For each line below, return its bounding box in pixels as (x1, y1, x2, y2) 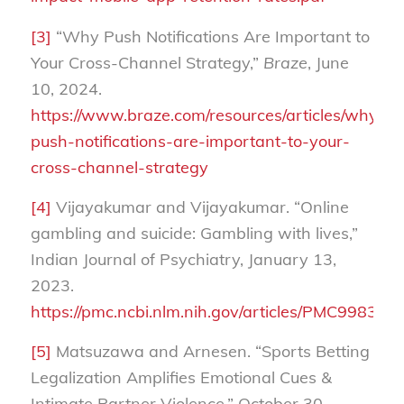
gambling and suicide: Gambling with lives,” (30, 222, 358, 243)
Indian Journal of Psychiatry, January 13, (30, 248, 336, 270)
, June (307, 51, 349, 73)
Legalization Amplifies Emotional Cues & (30, 367, 332, 389)
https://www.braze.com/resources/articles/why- (30, 104, 385, 125)
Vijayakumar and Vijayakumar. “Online (50, 196, 349, 217)
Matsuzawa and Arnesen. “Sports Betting (50, 341, 370, 363)
